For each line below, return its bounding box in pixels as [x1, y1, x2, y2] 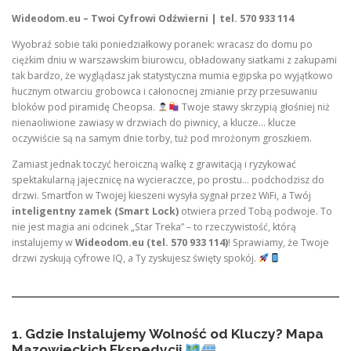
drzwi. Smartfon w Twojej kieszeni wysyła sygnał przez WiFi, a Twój [12, 189, 311, 202]
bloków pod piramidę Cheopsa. [12, 100, 157, 114]
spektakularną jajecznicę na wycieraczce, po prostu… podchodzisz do [12, 173, 324, 186]
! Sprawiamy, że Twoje [228, 236, 329, 249]
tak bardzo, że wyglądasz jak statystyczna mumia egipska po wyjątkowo [12, 68, 333, 82]
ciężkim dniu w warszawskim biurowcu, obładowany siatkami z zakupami [12, 52, 337, 67]
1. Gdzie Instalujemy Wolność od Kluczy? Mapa [12, 325, 324, 342]
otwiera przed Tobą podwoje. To [179, 204, 332, 218]
